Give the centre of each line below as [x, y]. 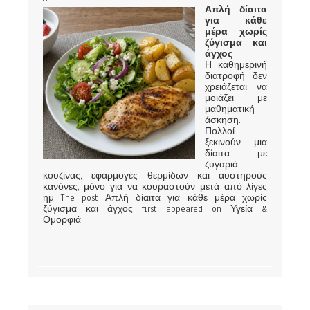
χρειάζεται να [236, 87]
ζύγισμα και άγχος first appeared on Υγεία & [155, 209]
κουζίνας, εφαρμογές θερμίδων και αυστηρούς [155, 175]
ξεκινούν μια [236, 142]
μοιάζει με [236, 98]
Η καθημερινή [236, 65]
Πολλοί [219, 131]
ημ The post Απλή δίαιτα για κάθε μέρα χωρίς [155, 198]
